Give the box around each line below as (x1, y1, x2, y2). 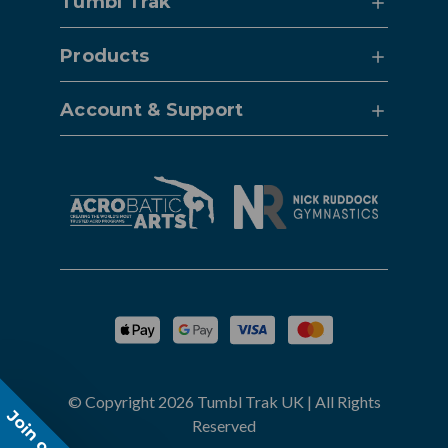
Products (60, 45, 149, 68)
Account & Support (60, 99, 244, 122)
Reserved (192, 416, 256, 436)
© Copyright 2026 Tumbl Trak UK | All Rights (67, 392, 381, 412)
